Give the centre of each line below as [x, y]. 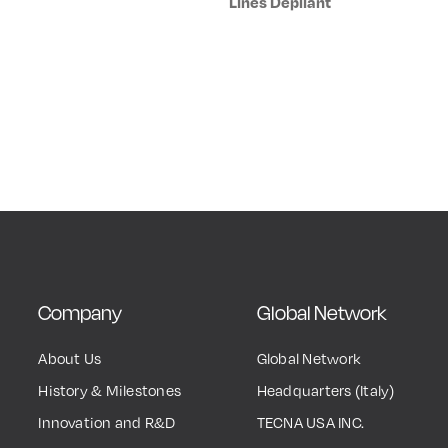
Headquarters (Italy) [325, 389]
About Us [70, 357]
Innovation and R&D [107, 421]
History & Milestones [110, 389]
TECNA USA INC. [310, 421]
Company [80, 312]
